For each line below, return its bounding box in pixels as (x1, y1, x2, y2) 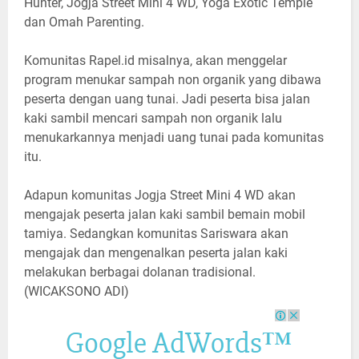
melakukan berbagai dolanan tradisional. (24, 264, 256, 280)
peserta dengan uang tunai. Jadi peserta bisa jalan (24, 91, 310, 107)
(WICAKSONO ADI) (24, 284, 129, 300)
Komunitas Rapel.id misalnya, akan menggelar (24, 53, 287, 69)
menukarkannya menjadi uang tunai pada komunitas (24, 130, 324, 146)
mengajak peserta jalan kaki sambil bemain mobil (24, 207, 305, 223)
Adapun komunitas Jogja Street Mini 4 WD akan (24, 188, 296, 204)
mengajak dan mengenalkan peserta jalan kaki (24, 245, 288, 261)
